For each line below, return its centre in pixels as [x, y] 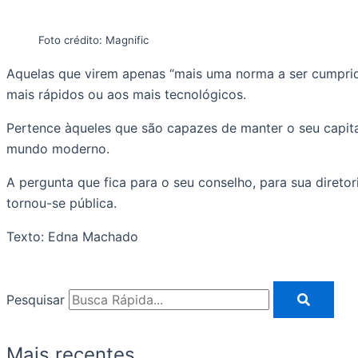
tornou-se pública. [62, 203]
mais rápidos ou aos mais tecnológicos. [126, 94]
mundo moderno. [58, 148]
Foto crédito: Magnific [93, 40]
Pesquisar [36, 299]
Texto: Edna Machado [72, 236]
